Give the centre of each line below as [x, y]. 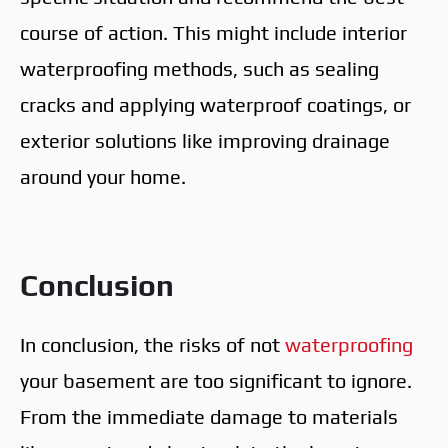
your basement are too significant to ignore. [216, 380]
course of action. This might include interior [213, 32]
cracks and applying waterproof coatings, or [215, 104]
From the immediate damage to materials [209, 416]
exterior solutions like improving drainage [205, 140]
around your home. [103, 176]
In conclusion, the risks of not [152, 344]
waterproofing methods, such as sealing [199, 68]
